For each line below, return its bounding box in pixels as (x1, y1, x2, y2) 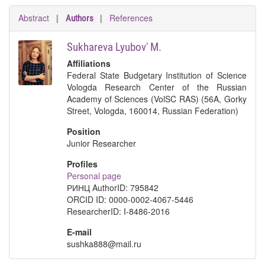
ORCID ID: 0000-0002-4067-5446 (67, 193, 194, 205)
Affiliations (67, 57, 111, 69)
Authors (66, 13, 93, 24)
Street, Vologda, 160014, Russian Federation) (67, 105, 239, 117)
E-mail (67, 226, 92, 238)
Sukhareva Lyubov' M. (67, 40, 162, 54)
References (109, 12, 153, 24)
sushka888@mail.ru (67, 238, 142, 250)
